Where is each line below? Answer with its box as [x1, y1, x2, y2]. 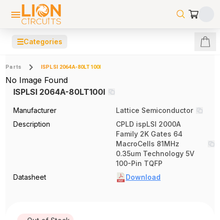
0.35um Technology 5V [116, 149, 194, 158]
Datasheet [13, 173, 47, 181]
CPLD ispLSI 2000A [116, 120, 181, 128]
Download [126, 173, 161, 181]
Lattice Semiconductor [116, 106, 193, 114]
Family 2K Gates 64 [116, 130, 183, 138]
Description [13, 120, 51, 128]
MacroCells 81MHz [116, 139, 179, 148]
